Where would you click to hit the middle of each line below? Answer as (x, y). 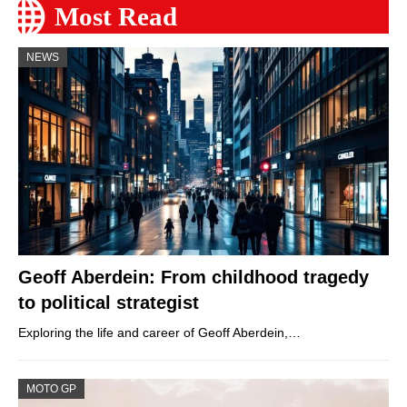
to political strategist (109, 302)
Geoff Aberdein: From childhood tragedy (194, 277)
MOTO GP (51, 388)
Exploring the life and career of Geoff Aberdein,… (159, 332)
